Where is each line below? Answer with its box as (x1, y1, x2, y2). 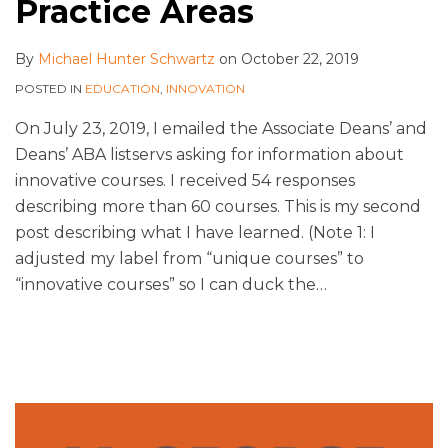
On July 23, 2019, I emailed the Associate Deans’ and (15, 119, 427, 139)
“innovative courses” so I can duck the (15, 275, 316, 295)
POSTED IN (15, 81, 85, 97)
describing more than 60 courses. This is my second (15, 197, 421, 217)
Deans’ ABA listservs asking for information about (15, 145, 404, 165)
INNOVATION (166, 81, 245, 97)
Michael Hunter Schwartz (38, 50, 215, 69)
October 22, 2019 (241, 50, 359, 69)
